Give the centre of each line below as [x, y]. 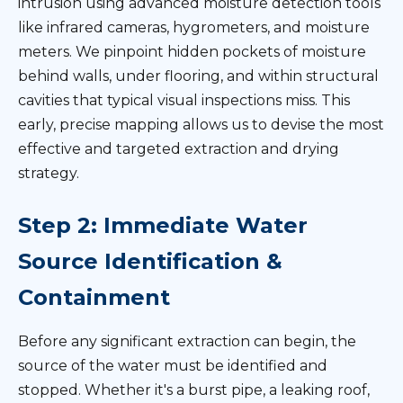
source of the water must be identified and [173, 366]
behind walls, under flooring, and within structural [198, 76]
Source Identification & [150, 261]
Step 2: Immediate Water [163, 225]
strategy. [49, 173]
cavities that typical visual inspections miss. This [184, 100]
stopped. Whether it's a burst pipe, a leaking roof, [194, 390]
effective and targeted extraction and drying [179, 149]
